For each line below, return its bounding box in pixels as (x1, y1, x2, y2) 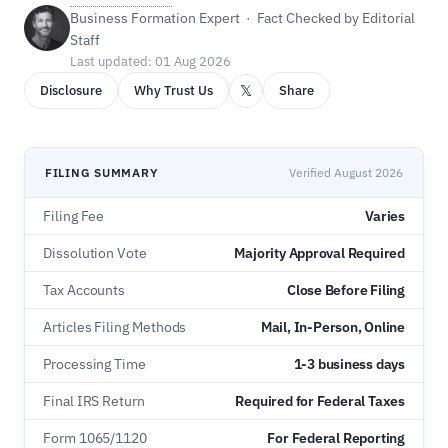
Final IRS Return (43, 392, 145, 410)
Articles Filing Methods (43, 318, 187, 336)
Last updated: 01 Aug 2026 (70, 53, 231, 70)
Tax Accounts (43, 281, 126, 299)
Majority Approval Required (234, 244, 405, 262)
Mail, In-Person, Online (260, 318, 405, 336)
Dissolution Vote (43, 244, 147, 262)
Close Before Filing (286, 281, 405, 299)
